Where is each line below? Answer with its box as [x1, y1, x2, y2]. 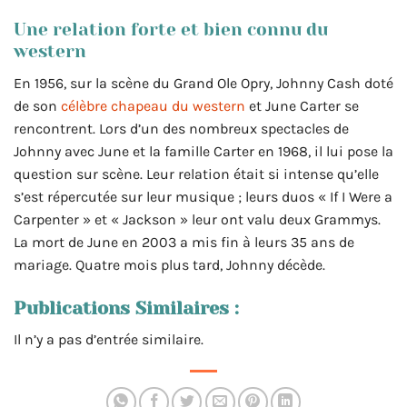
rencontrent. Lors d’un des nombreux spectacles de [14, 119, 349, 137]
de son [14, 96, 61, 114]
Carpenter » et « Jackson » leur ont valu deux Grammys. [14, 210, 381, 228]
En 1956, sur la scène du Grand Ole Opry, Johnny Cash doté [14, 74, 393, 92]
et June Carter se [245, 96, 359, 114]
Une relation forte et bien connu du [14, 18, 328, 40]
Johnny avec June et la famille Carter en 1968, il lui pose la [14, 142, 393, 160]
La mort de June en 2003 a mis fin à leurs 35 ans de [14, 233, 354, 251]
